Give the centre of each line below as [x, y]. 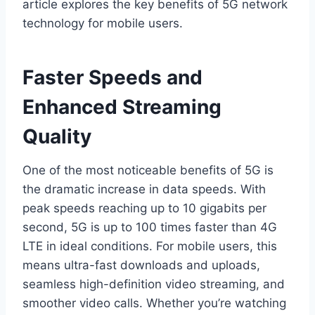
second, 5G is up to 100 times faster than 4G [150, 227]
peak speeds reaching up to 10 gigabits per [144, 208]
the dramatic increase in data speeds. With [144, 189]
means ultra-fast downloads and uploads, [141, 265]
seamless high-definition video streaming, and [154, 284]
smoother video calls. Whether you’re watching [154, 303]
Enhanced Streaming [122, 107]
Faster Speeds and [112, 78]
